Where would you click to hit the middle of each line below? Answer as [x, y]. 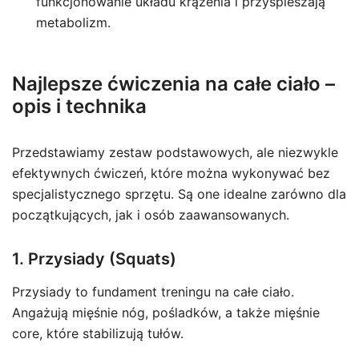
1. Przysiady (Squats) [94, 259]
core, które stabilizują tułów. [98, 333]
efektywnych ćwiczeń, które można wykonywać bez [171, 173]
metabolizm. [73, 22]
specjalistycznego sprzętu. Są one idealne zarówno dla [179, 194]
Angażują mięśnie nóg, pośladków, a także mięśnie [166, 313]
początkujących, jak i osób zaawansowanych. [151, 215]
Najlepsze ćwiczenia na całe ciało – [173, 84]
